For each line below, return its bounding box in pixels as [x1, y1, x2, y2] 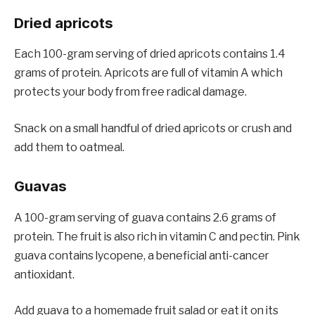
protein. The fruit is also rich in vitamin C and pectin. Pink [14, 229, 300, 243]
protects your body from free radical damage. [14, 85, 247, 99]
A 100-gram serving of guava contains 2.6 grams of [14, 210, 276, 224]
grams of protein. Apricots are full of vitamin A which [14, 66, 283, 80]
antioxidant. [14, 267, 75, 281]
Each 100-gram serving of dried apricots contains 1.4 [14, 47, 285, 61]
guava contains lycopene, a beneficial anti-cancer [14, 248, 269, 262]
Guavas [14, 177, 67, 195]
